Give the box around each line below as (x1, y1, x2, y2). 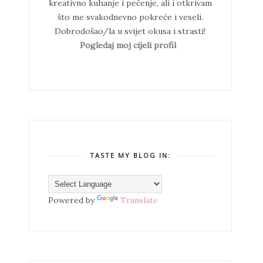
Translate (120, 195, 158, 205)
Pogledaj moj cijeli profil (79, 40, 176, 50)
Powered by (48, 195, 97, 205)
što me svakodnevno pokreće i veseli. (57, 12, 203, 22)
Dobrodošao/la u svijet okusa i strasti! (55, 26, 206, 36)
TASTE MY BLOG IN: (89, 151, 171, 160)
